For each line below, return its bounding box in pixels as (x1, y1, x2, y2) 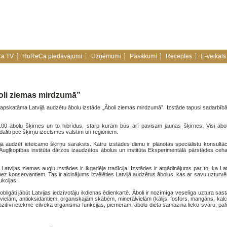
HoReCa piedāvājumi (22, 53, 83, 60)
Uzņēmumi (91, 53, 121, 60)
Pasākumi (129, 53, 157, 60)
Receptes (165, 53, 192, 60)
